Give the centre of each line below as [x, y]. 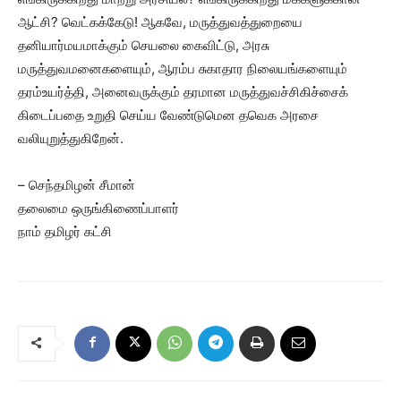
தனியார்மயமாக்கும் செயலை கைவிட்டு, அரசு [144, 45]
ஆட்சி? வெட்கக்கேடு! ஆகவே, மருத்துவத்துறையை [160, 21]
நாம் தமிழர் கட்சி [65, 231]
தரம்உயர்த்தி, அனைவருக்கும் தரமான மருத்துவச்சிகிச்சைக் [183, 91]
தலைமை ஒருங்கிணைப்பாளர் [98, 208]
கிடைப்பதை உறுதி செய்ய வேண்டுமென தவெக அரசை [168, 115]
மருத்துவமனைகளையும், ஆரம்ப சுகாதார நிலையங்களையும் [183, 68]
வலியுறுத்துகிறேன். [71, 138]
